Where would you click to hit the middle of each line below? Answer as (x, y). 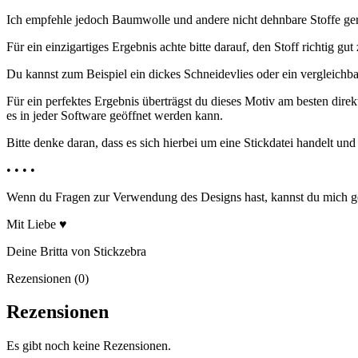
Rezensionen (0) (48, 278)
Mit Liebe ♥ (37, 224)
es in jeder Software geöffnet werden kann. (115, 115)
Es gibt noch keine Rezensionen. (89, 346)
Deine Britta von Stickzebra (76, 251)
